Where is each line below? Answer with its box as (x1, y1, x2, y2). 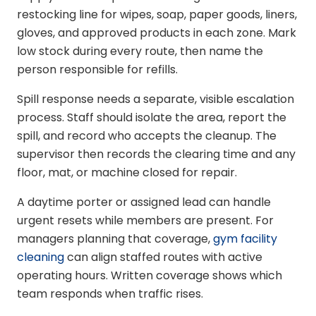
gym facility (213, 231, 277, 248)
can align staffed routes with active (64, 249, 262, 266)
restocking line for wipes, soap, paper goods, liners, (17, 6, 297, 23)
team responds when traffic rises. (17, 286, 203, 303)
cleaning (17, 249, 64, 266)
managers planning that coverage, (17, 231, 213, 248)
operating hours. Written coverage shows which (17, 267, 282, 284)
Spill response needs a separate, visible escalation (17, 91, 294, 108)
